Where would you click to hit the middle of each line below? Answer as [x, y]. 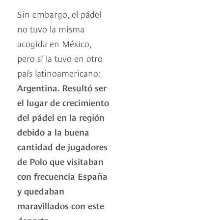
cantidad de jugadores [62, 146]
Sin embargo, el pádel [59, 14]
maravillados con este [61, 205]
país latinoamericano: [59, 73]
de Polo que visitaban [60, 161]
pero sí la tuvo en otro [60, 58]
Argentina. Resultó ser [62, 87]
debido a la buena [53, 132]
